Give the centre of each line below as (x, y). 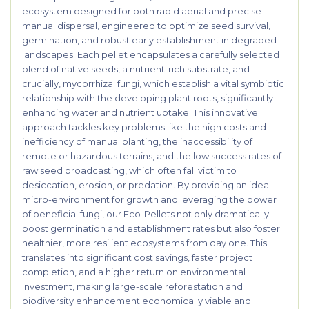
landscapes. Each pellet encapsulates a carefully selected (151, 54)
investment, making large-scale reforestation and (132, 286)
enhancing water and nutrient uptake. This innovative (140, 112)
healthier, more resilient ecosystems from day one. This (144, 243)
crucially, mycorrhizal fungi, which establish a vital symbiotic (153, 83)
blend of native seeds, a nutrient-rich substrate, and (136, 69)
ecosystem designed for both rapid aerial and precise (142, 11)
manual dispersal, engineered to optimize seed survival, (146, 26)
